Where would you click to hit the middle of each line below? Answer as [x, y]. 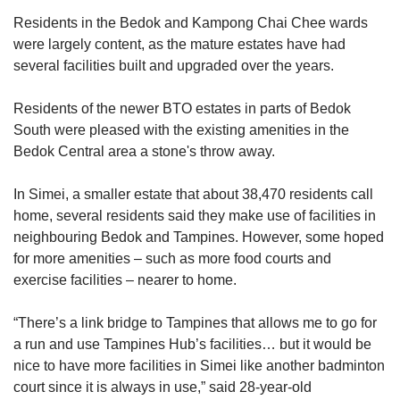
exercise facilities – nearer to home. [125, 279]
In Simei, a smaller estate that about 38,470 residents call [193, 194]
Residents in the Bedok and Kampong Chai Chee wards [191, 22]
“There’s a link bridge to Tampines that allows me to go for [195, 322]
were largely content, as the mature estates [148, 44]
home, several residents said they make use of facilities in [195, 215]
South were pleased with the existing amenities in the [181, 129]
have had [316, 44]
